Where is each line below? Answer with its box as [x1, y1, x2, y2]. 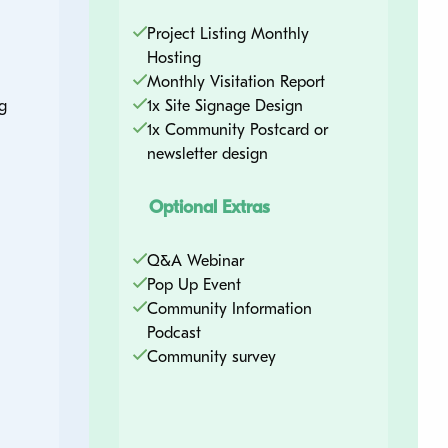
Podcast [146, 323, 201, 342]
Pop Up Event [146, 275, 241, 294]
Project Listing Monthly [146, 24, 309, 43]
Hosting [146, 48, 201, 67]
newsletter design [146, 144, 268, 163]
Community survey [146, 347, 276, 366]
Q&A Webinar [146, 251, 244, 270]
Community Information [146, 299, 312, 318]
